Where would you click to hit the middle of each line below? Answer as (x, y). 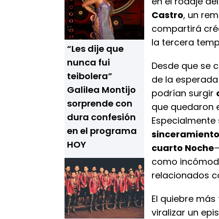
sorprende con (100, 103)
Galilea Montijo (101, 90)
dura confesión (101, 117)
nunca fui (88, 62)
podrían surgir (184, 93)
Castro (167, 15)
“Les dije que (95, 49)
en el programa (102, 131)
